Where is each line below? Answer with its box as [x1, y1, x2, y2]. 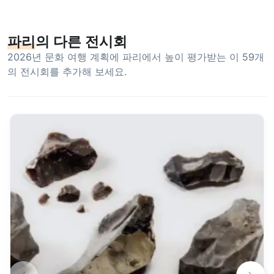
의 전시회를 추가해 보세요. [7, 65, 127, 78]
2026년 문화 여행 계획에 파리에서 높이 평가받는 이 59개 [7, 50, 264, 63]
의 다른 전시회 [35, 32, 127, 50]
